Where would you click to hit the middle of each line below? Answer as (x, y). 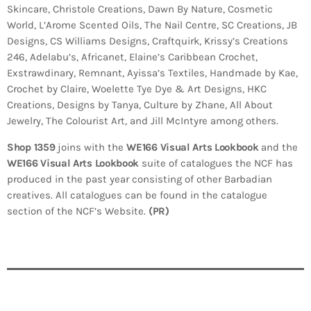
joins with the (91, 148)
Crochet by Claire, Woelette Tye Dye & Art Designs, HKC (137, 89)
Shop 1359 (31, 148)
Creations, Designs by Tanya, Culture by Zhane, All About (140, 105)
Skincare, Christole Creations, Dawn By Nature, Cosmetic (140, 9)
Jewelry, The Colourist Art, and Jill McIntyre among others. (143, 121)
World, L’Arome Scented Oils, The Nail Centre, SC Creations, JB (152, 25)
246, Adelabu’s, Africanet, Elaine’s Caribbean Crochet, (132, 57)
